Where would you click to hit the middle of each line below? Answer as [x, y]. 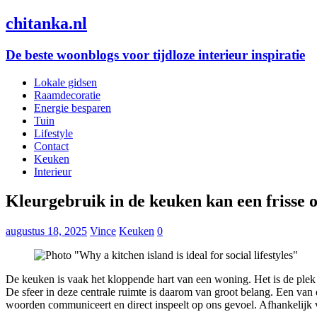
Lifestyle [53, 133]
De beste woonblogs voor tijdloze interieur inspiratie [155, 54]
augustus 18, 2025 [46, 231]
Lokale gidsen [65, 82]
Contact [51, 146]
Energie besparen [73, 108]
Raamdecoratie [67, 95]
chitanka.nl [46, 23]
